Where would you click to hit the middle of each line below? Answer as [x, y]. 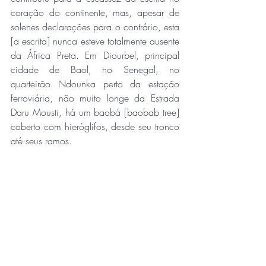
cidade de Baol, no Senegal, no [95, 70]
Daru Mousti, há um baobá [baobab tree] [95, 113]
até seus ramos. [43, 141]
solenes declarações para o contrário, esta [95, 27]
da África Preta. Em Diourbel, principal [95, 56]
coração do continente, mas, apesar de [95, 13]
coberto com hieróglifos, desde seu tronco [95, 127]
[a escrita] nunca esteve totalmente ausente [95, 41]
